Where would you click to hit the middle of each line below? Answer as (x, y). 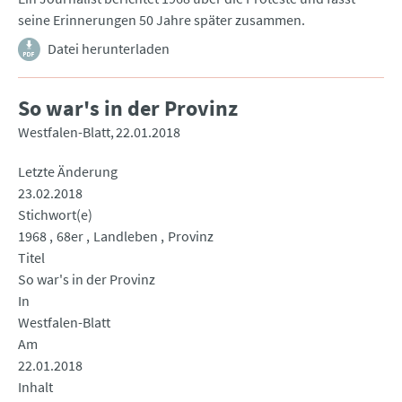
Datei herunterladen (109, 49)
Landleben (126, 236)
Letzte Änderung (68, 172)
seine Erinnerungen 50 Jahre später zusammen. (162, 20)
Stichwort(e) (55, 215)
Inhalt (35, 387)
